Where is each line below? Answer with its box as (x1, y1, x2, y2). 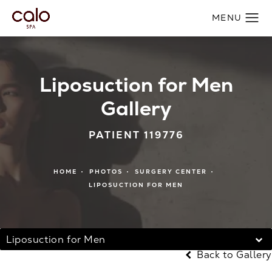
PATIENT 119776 (88, 129, 184, 142)
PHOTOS (89, 168, 123, 176)
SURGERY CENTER (134, 168, 207, 176)
